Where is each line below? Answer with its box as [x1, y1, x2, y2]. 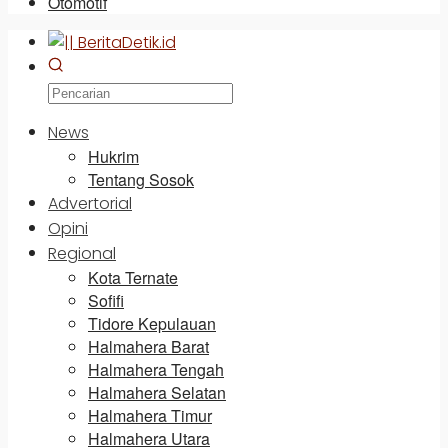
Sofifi [88, 289, 124, 312]
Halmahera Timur [88, 404, 212, 427]
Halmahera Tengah [88, 358, 224, 381]
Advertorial [48, 192, 132, 215]
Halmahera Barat [88, 335, 209, 358]
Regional [48, 242, 116, 265]
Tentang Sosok [88, 168, 194, 191]
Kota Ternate [88, 266, 178, 289]
